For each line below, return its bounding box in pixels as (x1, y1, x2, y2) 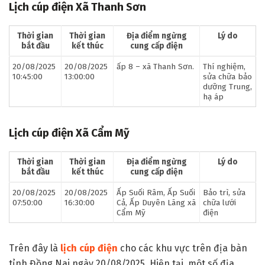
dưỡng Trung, (203, 82, 252, 92)
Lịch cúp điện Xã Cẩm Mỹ (9, 127, 130, 140)
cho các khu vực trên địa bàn (118, 243, 247, 254)
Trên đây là (9, 243, 60, 254)
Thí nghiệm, (203, 62, 245, 72)
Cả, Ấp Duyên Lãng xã (117, 198, 196, 208)
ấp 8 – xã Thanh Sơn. (117, 62, 194, 72)
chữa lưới (203, 198, 236, 208)
